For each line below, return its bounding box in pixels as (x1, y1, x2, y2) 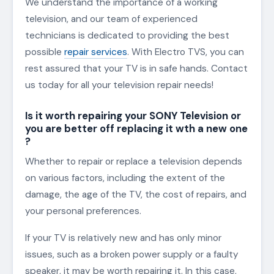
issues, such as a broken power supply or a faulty (25, 248, 239, 261)
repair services (64, 46, 127, 59)
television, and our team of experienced (25, 13, 198, 26)
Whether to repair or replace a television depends (25, 155, 242, 168)
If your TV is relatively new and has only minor (25, 232, 221, 245)
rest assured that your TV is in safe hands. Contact (25, 62, 248, 75)
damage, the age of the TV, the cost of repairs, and (25, 188, 246, 201)
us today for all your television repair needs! (25, 79, 213, 92)
